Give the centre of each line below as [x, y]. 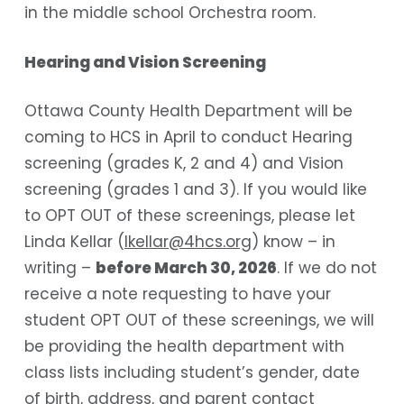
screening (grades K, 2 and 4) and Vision [184, 164]
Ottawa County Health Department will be [188, 111]
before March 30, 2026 [186, 268]
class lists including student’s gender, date [192, 373]
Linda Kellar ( [74, 242]
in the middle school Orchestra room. [172, 13]
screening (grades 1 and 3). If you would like [195, 190]
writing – [60, 268]
